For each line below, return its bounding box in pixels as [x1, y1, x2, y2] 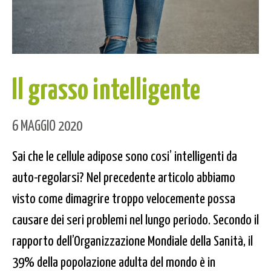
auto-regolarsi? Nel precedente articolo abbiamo [12, 168, 235, 186]
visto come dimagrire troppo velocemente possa [12, 189, 235, 207]
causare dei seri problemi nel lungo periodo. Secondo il [12, 210, 259, 228]
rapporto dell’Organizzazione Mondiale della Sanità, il [12, 231, 253, 249]
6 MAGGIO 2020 [12, 116, 82, 134]
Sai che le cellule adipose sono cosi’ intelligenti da [12, 146, 237, 165]
